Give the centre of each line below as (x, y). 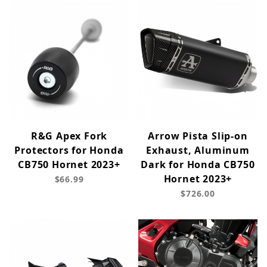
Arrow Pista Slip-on (198, 136)
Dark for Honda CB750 (198, 165)
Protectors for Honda (69, 150)
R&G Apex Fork (69, 136)
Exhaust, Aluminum (198, 150)
